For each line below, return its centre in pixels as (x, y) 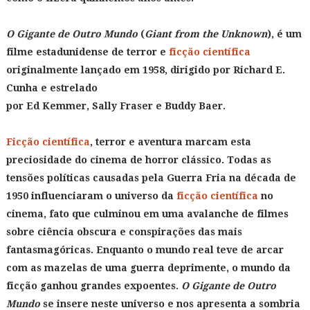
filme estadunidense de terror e (87, 52)
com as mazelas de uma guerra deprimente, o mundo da (148, 268)
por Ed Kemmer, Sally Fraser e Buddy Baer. (116, 106)
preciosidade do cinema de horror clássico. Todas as (138, 160)
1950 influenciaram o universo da (91, 196)
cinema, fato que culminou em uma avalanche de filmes (147, 214)
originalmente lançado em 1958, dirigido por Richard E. (145, 70)
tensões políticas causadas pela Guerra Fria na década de (151, 178)
